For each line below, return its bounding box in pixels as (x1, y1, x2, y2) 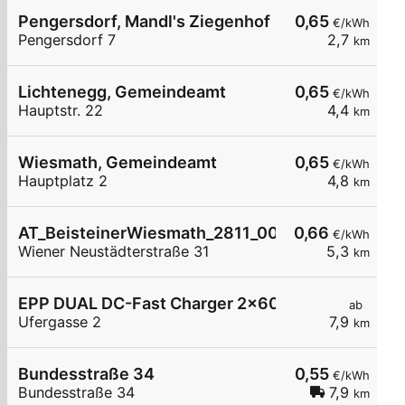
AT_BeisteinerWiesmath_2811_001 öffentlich (18, 223, 367, 243)
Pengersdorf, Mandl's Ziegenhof (18, 12, 270, 32)
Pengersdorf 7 (18, 31, 116, 50)
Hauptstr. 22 (18, 101, 103, 120)
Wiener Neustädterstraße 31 (18, 242, 210, 261)
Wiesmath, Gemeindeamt (18, 153, 217, 173)
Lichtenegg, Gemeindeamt (18, 82, 226, 102)
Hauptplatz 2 (18, 172, 108, 191)
